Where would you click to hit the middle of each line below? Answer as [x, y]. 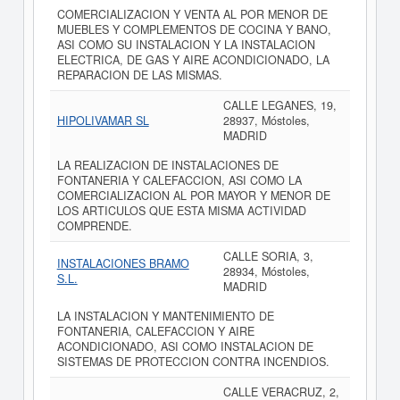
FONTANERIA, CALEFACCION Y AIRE [155, 332]
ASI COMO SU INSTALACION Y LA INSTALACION [186, 45]
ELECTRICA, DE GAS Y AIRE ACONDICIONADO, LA [193, 60]
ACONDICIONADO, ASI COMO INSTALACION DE [185, 347]
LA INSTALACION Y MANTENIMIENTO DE [165, 317]
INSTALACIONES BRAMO [123, 264]
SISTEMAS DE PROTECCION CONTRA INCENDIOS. [193, 362]
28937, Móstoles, [266, 121]
